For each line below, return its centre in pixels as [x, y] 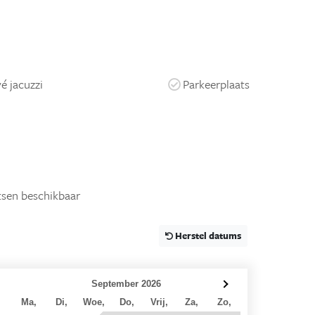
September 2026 [127, 283]
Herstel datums [207, 235]
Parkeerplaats [216, 84]
